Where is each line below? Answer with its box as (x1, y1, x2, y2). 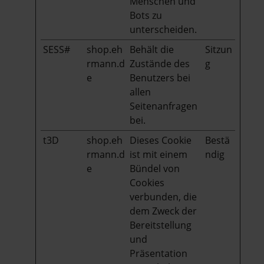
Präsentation (130, 246, 187, 260)
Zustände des (130, 57, 190, 70)
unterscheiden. (130, 22, 197, 36)
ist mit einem (130, 147, 187, 161)
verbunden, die (130, 190, 197, 203)
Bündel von (130, 161, 180, 175)
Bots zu (130, 8, 162, 22)
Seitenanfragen (130, 99, 197, 113)
